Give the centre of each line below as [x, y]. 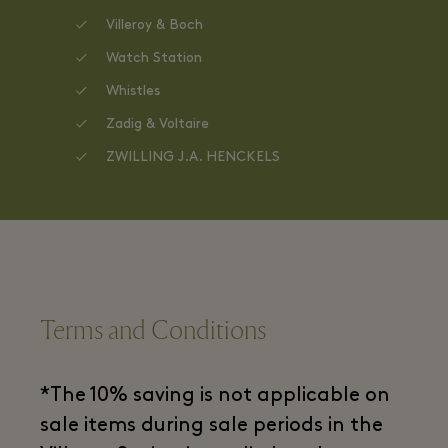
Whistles [133, 91]
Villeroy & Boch [154, 25]
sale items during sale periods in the [211, 426]
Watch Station [154, 58]
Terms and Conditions [153, 330]
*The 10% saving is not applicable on [215, 396]
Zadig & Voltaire [157, 124]
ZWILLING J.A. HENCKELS [193, 157]
